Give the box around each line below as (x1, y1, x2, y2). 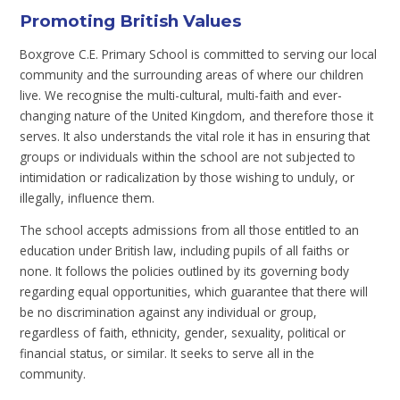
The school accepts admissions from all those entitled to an (20, 221, 360, 239)
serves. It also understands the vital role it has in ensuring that (20, 127, 371, 145)
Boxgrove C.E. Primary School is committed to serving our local (20, 45, 378, 62)
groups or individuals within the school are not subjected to (20, 147, 356, 165)
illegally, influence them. (20, 188, 155, 206)
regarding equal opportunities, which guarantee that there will (20, 283, 369, 301)
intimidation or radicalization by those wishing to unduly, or (20, 168, 355, 186)
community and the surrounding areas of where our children (20, 65, 364, 83)
